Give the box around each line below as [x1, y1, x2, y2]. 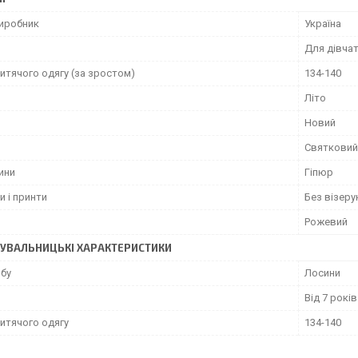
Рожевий [304, 216, 348, 229]
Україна [304, 18, 341, 30]
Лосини [304, 267, 340, 280]
